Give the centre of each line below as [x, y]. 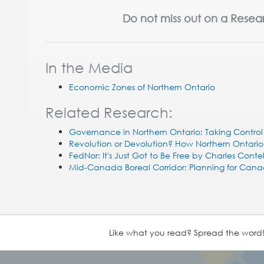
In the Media [89, 67]
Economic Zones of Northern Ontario [142, 87]
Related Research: [109, 112]
